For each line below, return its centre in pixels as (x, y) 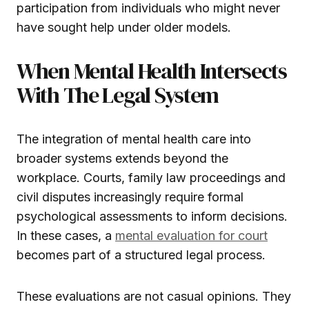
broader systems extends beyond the (122, 158)
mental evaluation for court (191, 235)
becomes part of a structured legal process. (141, 255)
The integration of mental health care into (134, 139)
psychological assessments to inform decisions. (152, 216)
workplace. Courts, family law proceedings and (151, 177)
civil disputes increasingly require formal (130, 197)
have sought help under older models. (124, 27)
